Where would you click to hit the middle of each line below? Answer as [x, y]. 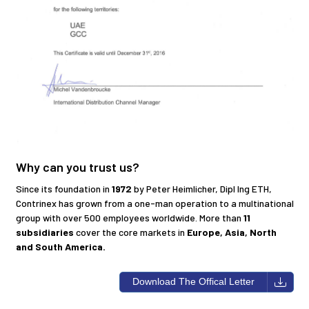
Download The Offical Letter [193, 282]
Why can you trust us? [77, 167]
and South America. [60, 246]
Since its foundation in [63, 188]
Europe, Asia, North [231, 232]
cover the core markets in [130, 232]
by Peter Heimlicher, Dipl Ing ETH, [202, 188]
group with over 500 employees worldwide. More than [129, 217]
